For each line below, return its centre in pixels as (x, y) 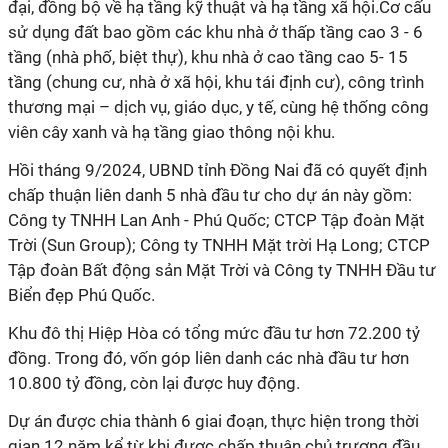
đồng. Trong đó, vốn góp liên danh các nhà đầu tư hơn (208, 358)
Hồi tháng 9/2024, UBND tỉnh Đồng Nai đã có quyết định (217, 170)
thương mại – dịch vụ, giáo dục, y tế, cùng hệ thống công (218, 107)
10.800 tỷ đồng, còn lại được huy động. (154, 383)
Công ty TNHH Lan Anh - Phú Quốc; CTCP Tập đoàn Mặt (216, 220)
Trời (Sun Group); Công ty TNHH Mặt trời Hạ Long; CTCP (219, 245)
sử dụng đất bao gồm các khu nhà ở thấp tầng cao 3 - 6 (215, 32)
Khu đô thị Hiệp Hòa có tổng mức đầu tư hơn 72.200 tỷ (214, 333)
